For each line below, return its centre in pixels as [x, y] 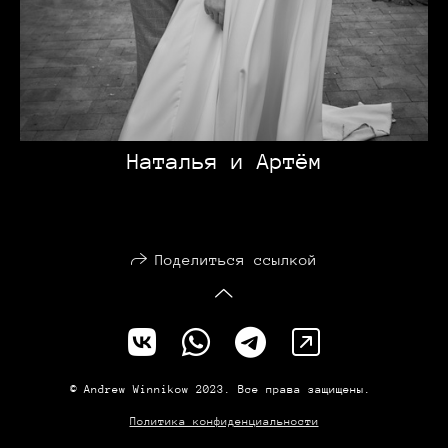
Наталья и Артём [224, 161]
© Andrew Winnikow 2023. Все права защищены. [224, 390]
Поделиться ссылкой [236, 260]
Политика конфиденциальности [224, 422]
